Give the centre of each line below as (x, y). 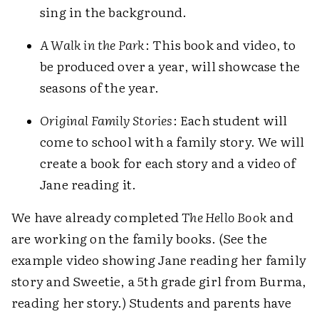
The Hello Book (225, 217)
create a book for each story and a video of (168, 163)
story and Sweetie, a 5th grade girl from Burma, (159, 281)
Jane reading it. (88, 184)
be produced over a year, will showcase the (170, 66)
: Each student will (230, 120)
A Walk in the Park (93, 45)
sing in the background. (114, 12)
